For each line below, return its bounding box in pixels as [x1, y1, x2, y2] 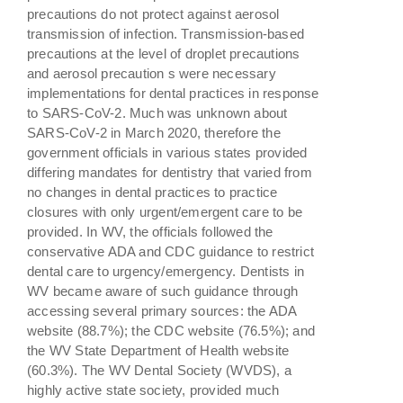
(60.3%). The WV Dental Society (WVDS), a [27, 362, 291, 378]
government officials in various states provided [27, 144, 308, 160]
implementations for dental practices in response [27, 85, 319, 101]
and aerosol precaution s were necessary [27, 65, 276, 81]
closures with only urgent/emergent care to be [27, 203, 302, 219]
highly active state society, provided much [27, 381, 280, 398]
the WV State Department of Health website [27, 342, 290, 358]
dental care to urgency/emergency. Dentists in [27, 263, 305, 279]
